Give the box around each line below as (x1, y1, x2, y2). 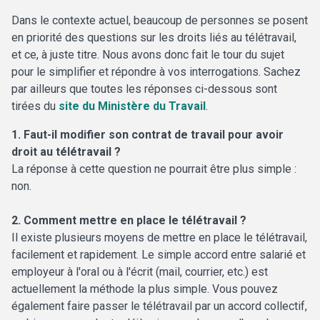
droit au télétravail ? (11, 145, 121, 159)
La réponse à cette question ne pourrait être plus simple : (11, 162, 296, 176)
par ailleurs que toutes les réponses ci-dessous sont (11, 82, 277, 96)
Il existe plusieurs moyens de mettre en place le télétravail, (11, 231, 307, 245)
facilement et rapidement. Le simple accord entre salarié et (11, 248, 306, 262)
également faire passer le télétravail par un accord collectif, (11, 299, 307, 314)
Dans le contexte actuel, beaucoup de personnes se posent (11, 14, 308, 28)
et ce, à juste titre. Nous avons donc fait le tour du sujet (11, 48, 284, 62)
